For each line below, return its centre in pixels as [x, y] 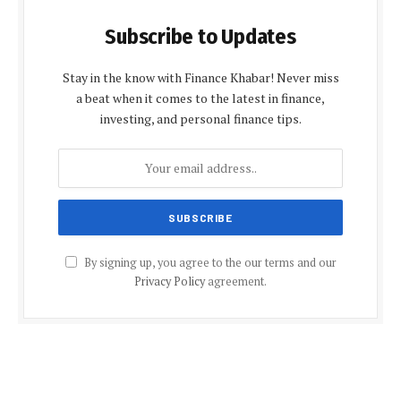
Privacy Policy [170, 281]
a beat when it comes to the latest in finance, [200, 98]
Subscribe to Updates [200, 36]
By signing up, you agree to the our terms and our [209, 262]
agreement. [236, 281]
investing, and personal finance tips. [200, 118]
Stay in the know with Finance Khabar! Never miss [200, 77]
